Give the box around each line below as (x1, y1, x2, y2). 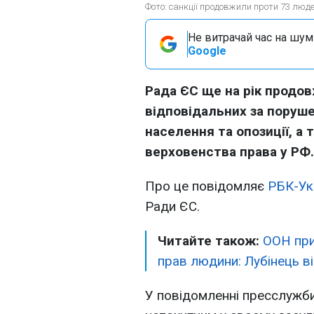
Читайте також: (158, 233, 263, 249)
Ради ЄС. (145, 198, 200, 214)
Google (188, 44, 226, 57)
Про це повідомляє (145, 178, 268, 194)
